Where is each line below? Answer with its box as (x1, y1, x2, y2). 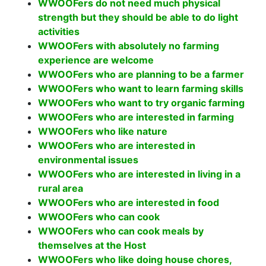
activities (38, 26, 80, 37)
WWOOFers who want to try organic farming (38, 97, 245, 109)
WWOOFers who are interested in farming (38, 111, 234, 123)
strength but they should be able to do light (38, 11, 238, 23)
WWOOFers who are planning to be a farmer (38, 68, 244, 80)
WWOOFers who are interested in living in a (38, 168, 240, 180)
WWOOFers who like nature (38, 125, 167, 137)
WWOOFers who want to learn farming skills (38, 83, 243, 94)
